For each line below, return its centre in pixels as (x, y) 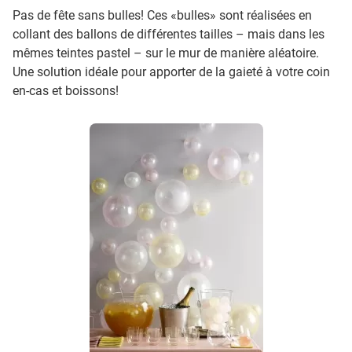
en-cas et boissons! (66, 91)
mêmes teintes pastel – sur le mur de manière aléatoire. (166, 53)
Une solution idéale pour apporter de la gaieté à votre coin (171, 72)
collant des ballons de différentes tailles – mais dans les (169, 35)
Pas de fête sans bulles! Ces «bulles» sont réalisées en (162, 16)
